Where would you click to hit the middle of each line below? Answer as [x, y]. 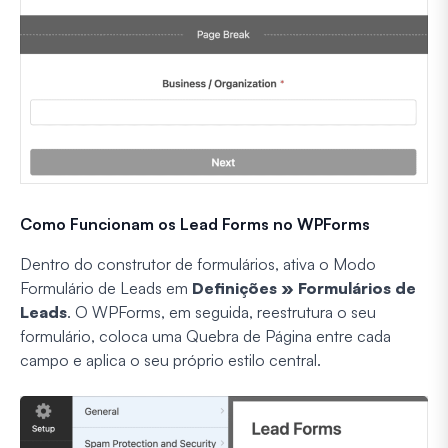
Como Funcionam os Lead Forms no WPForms [195, 223]
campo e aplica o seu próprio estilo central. [170, 359]
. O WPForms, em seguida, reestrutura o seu [221, 311]
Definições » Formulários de [304, 287]
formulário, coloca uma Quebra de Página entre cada [205, 335]
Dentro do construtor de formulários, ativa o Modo [198, 263]
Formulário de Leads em [106, 287]
